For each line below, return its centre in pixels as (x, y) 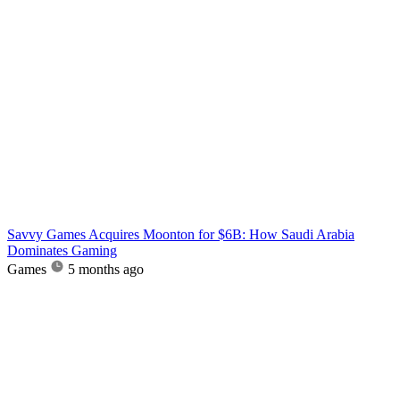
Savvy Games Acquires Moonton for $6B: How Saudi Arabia (181, 235)
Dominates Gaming (62, 251)
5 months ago (106, 270)
